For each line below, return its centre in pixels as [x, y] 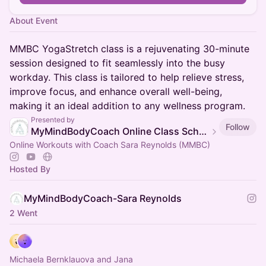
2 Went [23, 213]
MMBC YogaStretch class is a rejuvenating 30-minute [129, 49]
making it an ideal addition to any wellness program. [127, 106]
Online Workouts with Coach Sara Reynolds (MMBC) [110, 145]
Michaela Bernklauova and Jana [71, 259]
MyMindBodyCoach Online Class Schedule [203, 131]
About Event [34, 20]
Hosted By [30, 169]
